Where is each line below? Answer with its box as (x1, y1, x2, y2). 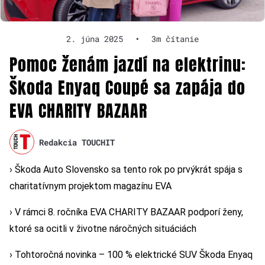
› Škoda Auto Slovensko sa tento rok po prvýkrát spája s (9, 164, 243, 176)
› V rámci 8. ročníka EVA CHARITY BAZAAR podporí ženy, (9, 206, 243, 218)
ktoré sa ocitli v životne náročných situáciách (9, 223, 196, 235)
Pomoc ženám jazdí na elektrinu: (9, 52, 246, 77)
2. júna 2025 (66, 33, 123, 45)
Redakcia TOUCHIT (39, 136, 115, 148)
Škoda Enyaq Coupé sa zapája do (9, 75, 245, 101)
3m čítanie (151, 33, 199, 45)
